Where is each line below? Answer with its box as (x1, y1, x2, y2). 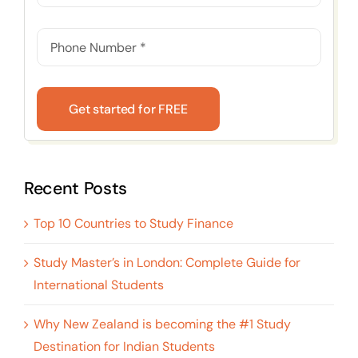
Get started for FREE (68, 101, 188, 118)
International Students (33, 276, 164, 294)
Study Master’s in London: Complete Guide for (33, 254, 300, 272)
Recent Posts (23, 177, 127, 201)
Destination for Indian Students (33, 338, 215, 356)
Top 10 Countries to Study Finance (33, 215, 233, 233)
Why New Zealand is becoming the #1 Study (33, 316, 291, 333)
